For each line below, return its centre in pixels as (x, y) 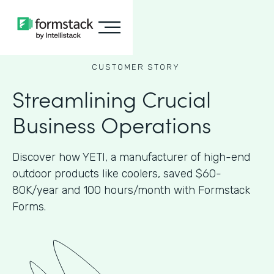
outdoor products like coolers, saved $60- (117, 174)
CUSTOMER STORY (135, 67)
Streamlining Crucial (112, 98)
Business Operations (112, 124)
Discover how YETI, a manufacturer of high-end (131, 157)
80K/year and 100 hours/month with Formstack (131, 190)
